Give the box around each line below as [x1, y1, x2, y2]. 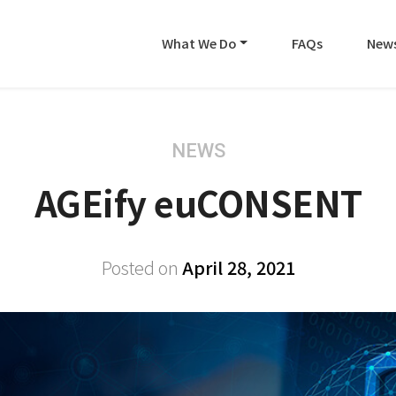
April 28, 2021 [181, 255, 295, 280]
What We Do [162, 33, 237, 52]
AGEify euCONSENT [34, 177, 362, 228]
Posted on [101, 255, 182, 280]
